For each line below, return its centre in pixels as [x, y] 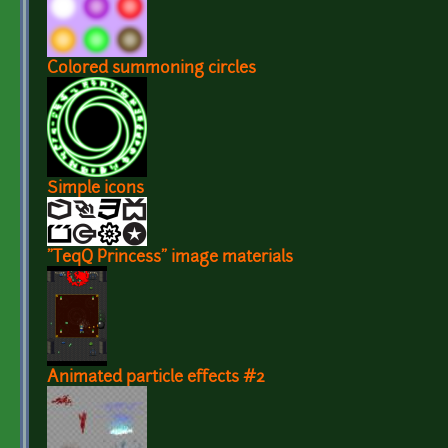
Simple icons [95, 188]
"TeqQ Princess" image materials [170, 257]
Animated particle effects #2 [156, 377]
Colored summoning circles [151, 68]
